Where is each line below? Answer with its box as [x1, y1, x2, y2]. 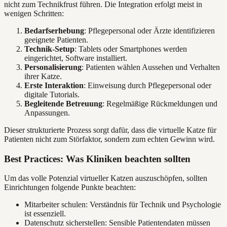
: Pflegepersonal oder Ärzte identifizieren [84, 26, 215, 35]
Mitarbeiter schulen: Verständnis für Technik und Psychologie [24, 200, 221, 209]
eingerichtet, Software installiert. [24, 54, 127, 62]
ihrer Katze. [24, 72, 62, 81]
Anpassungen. [24, 108, 70, 117]
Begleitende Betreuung [24, 99, 102, 108]
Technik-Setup [24, 45, 74, 53]
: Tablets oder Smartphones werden [74, 45, 187, 53]
